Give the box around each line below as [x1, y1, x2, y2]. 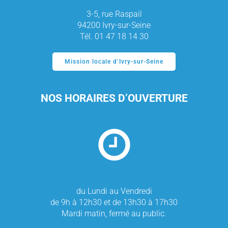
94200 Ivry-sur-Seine [77, 20, 151, 30]
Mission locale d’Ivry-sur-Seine [65, 58, 163, 65]
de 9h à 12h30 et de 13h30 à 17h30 [50, 197, 178, 207]
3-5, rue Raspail [86, 9, 142, 19]
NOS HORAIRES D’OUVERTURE [40, 92, 188, 104]
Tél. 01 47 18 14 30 [79, 32, 149, 41]
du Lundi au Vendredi [76, 186, 152, 196]
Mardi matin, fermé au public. [62, 209, 166, 218]
